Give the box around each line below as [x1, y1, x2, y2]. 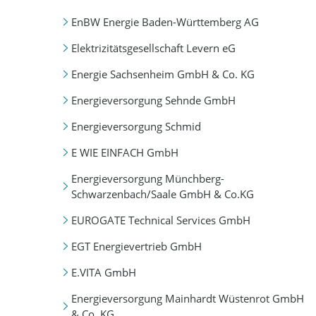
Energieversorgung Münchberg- [71, 171, 224, 186]
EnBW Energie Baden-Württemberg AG [71, 14, 259, 29]
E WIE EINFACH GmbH [71, 145, 178, 159]
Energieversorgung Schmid [71, 119, 201, 133]
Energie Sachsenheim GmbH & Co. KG [71, 66, 255, 81]
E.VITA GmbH [71, 265, 136, 280]
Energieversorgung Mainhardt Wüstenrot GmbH [71, 291, 304, 306]
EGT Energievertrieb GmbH [71, 239, 202, 254]
